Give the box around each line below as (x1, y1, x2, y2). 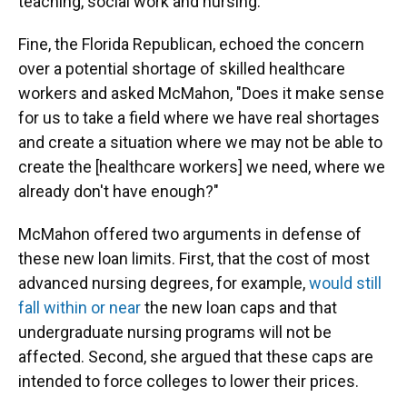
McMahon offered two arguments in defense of (18, 224, 362, 243)
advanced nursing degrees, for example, (18, 273, 309, 293)
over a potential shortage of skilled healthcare (18, 59, 345, 78)
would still (309, 273, 382, 293)
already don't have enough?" (18, 182, 219, 201)
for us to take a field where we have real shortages (18, 108, 380, 127)
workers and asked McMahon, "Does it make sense (18, 84, 384, 103)
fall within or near (18, 298, 141, 317)
